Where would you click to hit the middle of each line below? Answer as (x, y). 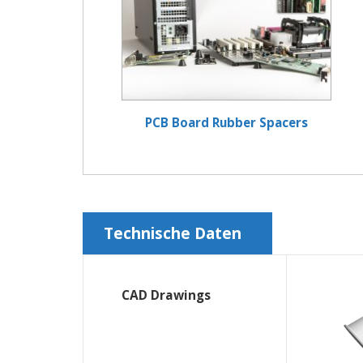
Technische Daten (173, 234)
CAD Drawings (166, 295)
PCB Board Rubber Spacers (226, 123)
